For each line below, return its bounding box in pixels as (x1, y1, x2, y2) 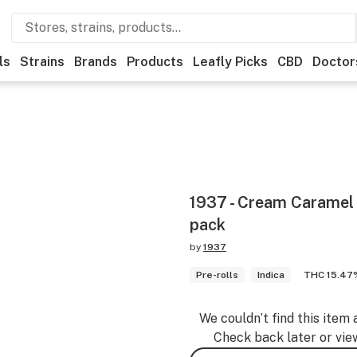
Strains (20, 54, 65, 69)
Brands (74, 54, 117, 69)
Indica (257, 269, 284, 280)
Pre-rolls (196, 269, 238, 280)
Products (127, 54, 183, 69)
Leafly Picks (193, 54, 268, 69)
